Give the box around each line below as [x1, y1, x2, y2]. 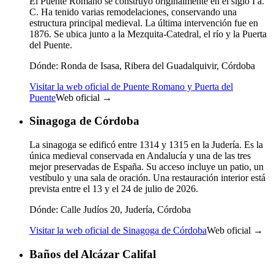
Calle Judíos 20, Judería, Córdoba [58, 204, 191, 215]
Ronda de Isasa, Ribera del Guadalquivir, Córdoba [58, 60, 255, 71]
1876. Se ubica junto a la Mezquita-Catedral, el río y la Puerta [29, 28, 267, 39]
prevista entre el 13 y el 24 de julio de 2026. [29, 183, 198, 194]
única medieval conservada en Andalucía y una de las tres [29, 150, 251, 161]
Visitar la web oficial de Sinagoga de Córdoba [29, 225, 207, 236]
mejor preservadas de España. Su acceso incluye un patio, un [29, 161, 264, 172]
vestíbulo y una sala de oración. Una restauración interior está [29, 172, 265, 183]
